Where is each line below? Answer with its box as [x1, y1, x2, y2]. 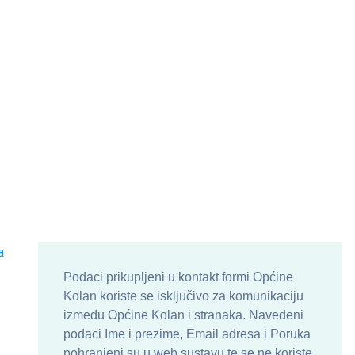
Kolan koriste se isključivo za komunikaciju [63, 289, 303, 303]
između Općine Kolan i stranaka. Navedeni [63, 308, 303, 323]
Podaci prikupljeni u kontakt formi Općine [63, 270, 293, 284]
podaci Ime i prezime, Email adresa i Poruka [63, 327, 311, 342]
